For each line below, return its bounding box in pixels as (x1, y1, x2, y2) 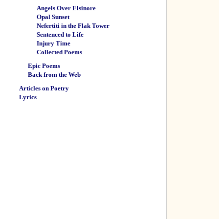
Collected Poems (37, 48, 82, 56)
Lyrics (19, 93, 37, 101)
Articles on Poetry (19, 85, 69, 92)
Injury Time (37, 40, 70, 47)
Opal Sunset (37, 13, 69, 21)
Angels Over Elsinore (37, 4, 96, 12)
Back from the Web (28, 71, 81, 78)
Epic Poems (28, 62, 60, 69)
